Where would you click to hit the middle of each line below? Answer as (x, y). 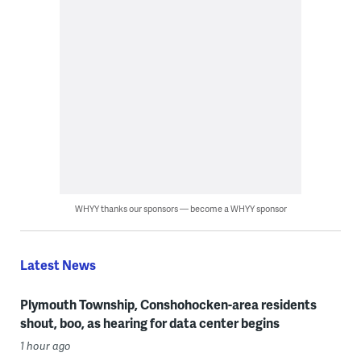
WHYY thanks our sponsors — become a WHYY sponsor (180, 208)
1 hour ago (45, 346)
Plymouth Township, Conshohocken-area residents (168, 304)
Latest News (58, 265)
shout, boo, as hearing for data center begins (149, 323)
